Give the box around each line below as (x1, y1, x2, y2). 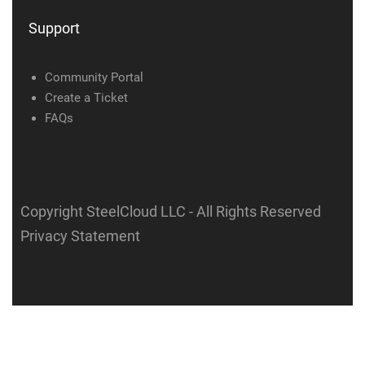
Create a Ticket (45, 90, 128, 105)
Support (29, 20, 80, 37)
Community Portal (45, 69, 143, 85)
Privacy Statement (20, 226, 140, 244)
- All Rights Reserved (189, 202, 321, 220)
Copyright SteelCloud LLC (20, 202, 189, 220)
